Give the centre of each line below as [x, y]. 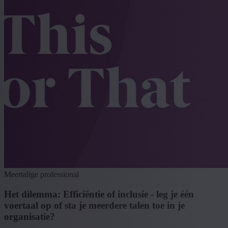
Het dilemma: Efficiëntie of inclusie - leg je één [99, 194]
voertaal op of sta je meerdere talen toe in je [94, 206]
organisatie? [30, 217]
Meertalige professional [41, 175]
